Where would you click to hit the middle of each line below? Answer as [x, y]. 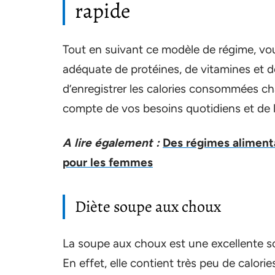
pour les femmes [108, 163]
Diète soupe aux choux [148, 207]
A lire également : [111, 143]
